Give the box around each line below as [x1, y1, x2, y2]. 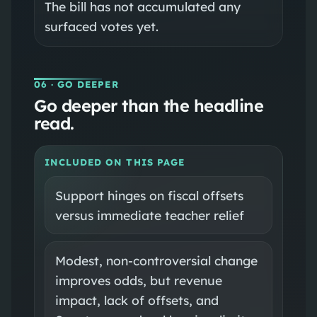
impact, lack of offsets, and [54, 292, 219, 308]
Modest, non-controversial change [54, 252, 258, 268]
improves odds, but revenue [54, 272, 222, 288]
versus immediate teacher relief [54, 207, 244, 223]
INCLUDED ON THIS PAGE [44, 156, 185, 168]
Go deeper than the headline [33, 94, 264, 116]
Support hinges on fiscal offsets [54, 187, 243, 203]
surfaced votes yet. [44, 18, 158, 34]
